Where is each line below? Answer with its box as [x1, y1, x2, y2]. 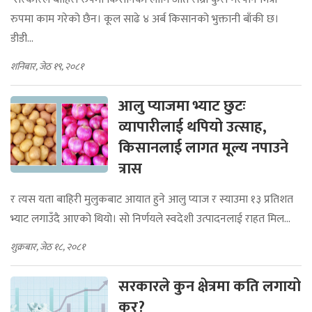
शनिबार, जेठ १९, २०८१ [10, 58, 84, 75]
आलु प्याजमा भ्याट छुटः [118, 93, 246, 119]
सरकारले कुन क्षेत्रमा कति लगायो [118, 274, 301, 299]
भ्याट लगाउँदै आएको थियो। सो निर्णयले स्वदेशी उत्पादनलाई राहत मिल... [10, 210, 290, 228]
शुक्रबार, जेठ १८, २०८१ [10, 239, 85, 255]
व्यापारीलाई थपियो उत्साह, [118, 114, 267, 140]
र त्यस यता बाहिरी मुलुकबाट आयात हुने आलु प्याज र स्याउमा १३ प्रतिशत [10, 190, 293, 209]
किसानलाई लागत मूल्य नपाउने [118, 135, 288, 161]
